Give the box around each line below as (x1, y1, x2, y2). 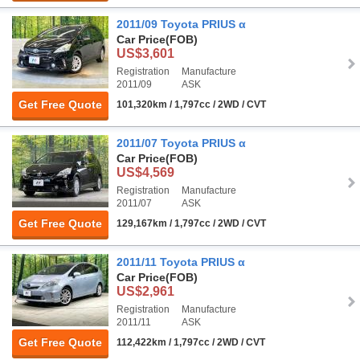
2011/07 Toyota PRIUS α (117, 137, 246, 150)
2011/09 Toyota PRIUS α (117, 18, 246, 31)
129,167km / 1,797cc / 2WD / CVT (117, 218, 266, 230)
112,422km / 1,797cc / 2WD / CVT (117, 337, 265, 349)
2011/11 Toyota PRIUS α (117, 256, 245, 269)
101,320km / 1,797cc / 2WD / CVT (117, 99, 266, 111)
